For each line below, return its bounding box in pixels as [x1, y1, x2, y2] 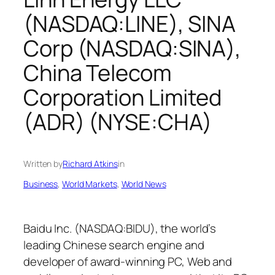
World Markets [62, 178, 117, 190]
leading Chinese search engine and [23, 236, 204, 253]
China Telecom [23, 57, 172, 88]
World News [121, 178, 166, 190]
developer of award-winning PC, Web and [23, 253, 233, 269]
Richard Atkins [63, 158, 118, 170]
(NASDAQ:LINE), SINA [23, 8, 236, 39]
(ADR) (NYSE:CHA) [23, 106, 212, 137]
